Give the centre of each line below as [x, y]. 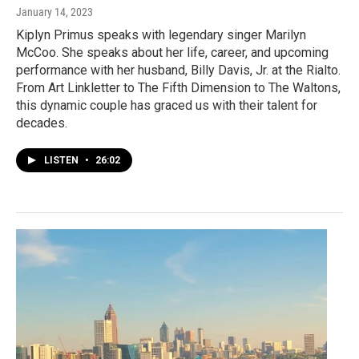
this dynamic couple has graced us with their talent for [167, 105]
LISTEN [63, 160]
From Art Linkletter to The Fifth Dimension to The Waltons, [178, 87]
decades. [42, 123]
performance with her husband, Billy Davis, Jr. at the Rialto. [178, 70]
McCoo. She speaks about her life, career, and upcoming [172, 52]
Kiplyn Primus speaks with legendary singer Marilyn [161, 34]
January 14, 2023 [54, 12]
